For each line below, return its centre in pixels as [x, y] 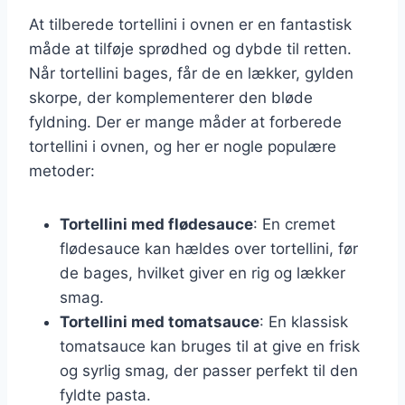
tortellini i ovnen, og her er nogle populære [183, 146]
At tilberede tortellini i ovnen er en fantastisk [190, 24]
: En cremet [294, 224]
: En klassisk [304, 321]
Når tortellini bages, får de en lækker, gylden [191, 73]
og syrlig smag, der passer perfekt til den [209, 370]
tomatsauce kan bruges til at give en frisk [210, 346]
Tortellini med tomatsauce [160, 321]
